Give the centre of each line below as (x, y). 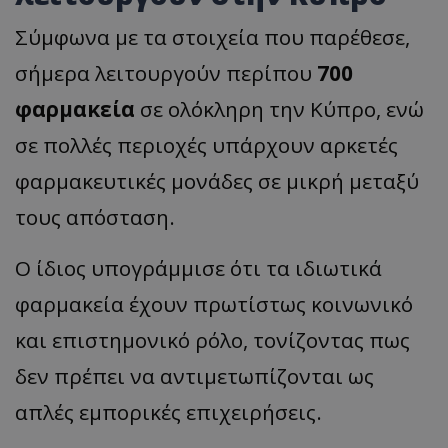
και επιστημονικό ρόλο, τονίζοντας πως (212, 339)
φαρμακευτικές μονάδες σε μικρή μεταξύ (217, 180)
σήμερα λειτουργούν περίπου (166, 72)
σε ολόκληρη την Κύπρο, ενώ (279, 108)
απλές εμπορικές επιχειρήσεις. (168, 411)
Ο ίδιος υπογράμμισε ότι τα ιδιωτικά (198, 267)
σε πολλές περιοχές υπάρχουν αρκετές (206, 144)
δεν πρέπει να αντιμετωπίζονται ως (194, 375)
